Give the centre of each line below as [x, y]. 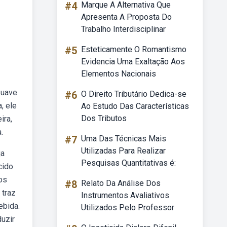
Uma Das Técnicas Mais [124, 139]
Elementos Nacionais [119, 74]
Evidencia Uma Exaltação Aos [133, 62]
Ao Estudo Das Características [135, 106]
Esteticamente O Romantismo [134, 49]
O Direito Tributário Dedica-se [134, 94]
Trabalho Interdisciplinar [123, 29]
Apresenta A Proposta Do [126, 17]
